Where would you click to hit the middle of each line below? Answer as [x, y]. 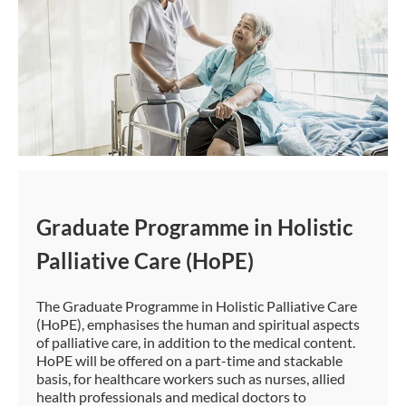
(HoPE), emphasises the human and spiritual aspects [198, 324]
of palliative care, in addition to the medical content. [196, 343]
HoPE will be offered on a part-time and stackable [189, 361]
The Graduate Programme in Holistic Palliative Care [197, 306]
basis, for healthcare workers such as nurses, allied [191, 379]
